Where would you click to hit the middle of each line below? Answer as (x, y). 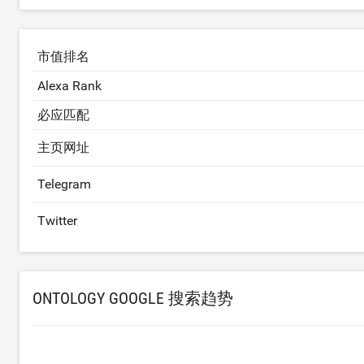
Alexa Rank (69, 86)
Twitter (57, 221)
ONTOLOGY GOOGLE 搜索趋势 (133, 299)
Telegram (64, 184)
